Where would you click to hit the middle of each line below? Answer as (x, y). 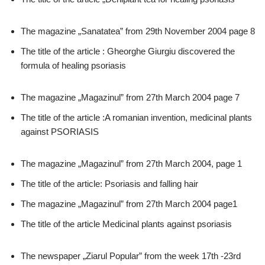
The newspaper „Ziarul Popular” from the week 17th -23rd (131, 256)
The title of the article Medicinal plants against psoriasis (126, 224)
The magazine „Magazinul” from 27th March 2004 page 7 (130, 97)
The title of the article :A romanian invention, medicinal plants (136, 117)
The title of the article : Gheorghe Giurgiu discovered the (128, 51)
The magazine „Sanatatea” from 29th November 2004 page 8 (138, 31)
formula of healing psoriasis (73, 65)
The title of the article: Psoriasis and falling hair (109, 184)
